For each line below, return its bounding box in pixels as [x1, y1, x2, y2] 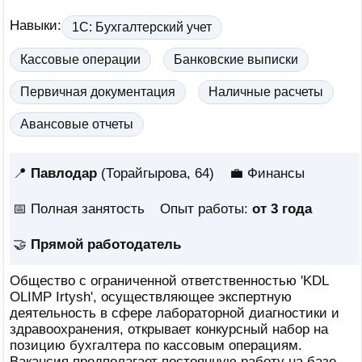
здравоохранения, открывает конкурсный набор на [10, 322, 328, 337]
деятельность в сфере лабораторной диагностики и [10, 305, 339, 321]
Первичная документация [20, 85, 175, 99]
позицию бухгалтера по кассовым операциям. [10, 338, 302, 353]
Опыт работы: [160, 201, 252, 217]
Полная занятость [31, 201, 145, 217]
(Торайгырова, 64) [97, 166, 214, 181]
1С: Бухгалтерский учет [72, 20, 212, 34]
